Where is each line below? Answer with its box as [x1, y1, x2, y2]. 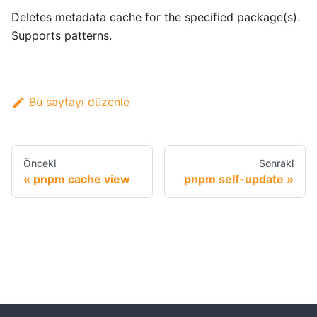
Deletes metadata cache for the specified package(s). [11, 10, 300, 25]
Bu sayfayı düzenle [28, 95, 129, 110]
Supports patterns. [11, 28, 112, 43]
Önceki [23, 157, 56, 170]
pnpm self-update [184, 172, 284, 187]
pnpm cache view [33, 172, 130, 187]
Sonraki [259, 157, 294, 170]
